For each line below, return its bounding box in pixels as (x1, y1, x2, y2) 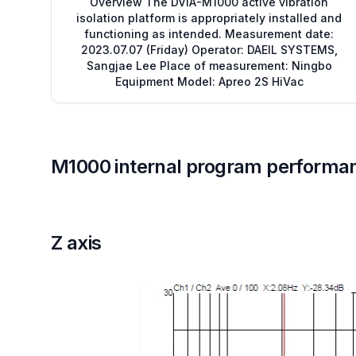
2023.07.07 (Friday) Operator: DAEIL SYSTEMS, (80, 43, 338, 56)
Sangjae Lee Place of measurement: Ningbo (86, 59, 332, 72)
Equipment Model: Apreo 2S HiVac (114, 75, 304, 88)
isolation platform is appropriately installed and (76, 11, 342, 25)
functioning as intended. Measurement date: (84, 27, 334, 41)
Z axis (51, 231, 102, 254)
